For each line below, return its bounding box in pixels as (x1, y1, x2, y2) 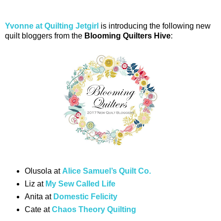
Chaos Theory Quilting (51, 205, 136, 214)
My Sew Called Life (45, 180, 115, 188)
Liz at (24, 180, 45, 188)
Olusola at (24, 167, 62, 176)
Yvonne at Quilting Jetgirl (5, 22, 99, 31)
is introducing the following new (99, 22, 211, 31)
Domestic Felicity (53, 192, 117, 201)
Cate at (24, 205, 52, 214)
